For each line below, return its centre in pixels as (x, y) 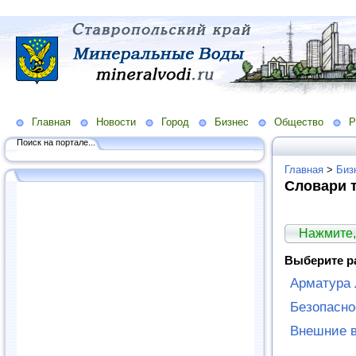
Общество (299, 122)
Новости (116, 122)
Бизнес (232, 122)
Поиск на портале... (56, 142)
